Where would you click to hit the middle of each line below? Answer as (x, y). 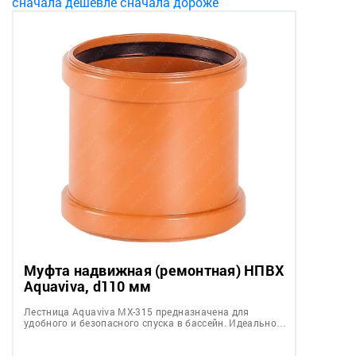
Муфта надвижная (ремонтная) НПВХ (154, 270)
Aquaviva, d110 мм (88, 286)
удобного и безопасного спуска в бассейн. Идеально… (155, 322)
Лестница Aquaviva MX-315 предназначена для (137, 311)
